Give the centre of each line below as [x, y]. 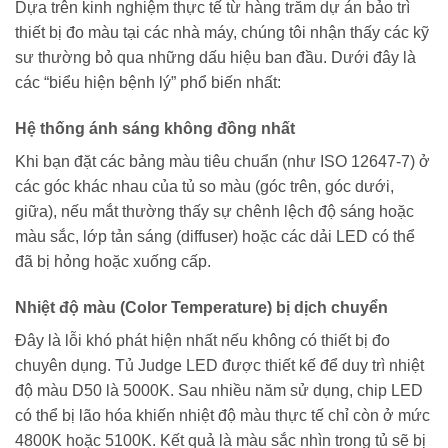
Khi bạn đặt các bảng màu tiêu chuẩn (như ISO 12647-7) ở [222, 162]
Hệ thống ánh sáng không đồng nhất [155, 129]
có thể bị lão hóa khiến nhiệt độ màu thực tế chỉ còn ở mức [222, 415]
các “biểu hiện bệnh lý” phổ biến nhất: [148, 83]
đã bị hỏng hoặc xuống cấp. [113, 262]
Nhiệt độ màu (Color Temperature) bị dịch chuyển [201, 307]
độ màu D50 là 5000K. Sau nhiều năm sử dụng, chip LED [219, 390]
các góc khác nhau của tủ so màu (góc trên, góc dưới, [204, 187]
